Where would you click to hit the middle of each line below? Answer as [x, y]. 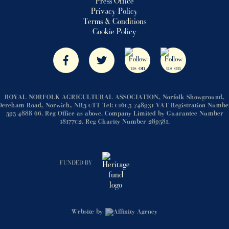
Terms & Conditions [114, 22]
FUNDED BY [76, 163]
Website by [87, 212]
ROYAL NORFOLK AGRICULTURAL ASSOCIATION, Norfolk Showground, [114, 98]
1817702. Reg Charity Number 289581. [114, 122]
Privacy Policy [114, 12]
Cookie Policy [114, 32]
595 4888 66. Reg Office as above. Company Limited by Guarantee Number [114, 114]
